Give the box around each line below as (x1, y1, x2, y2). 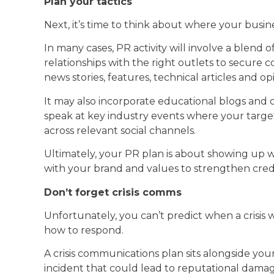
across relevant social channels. (44, 124, 196, 136)
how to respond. (44, 224, 124, 237)
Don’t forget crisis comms (44, 186, 182, 198)
